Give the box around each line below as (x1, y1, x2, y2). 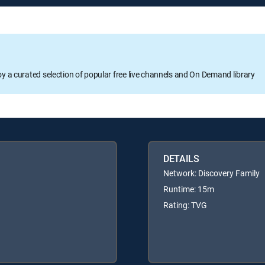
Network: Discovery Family (163, 167, 260, 179)
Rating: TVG (163, 199, 207, 211)
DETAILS (163, 151, 199, 165)
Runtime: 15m (163, 183, 214, 195)
